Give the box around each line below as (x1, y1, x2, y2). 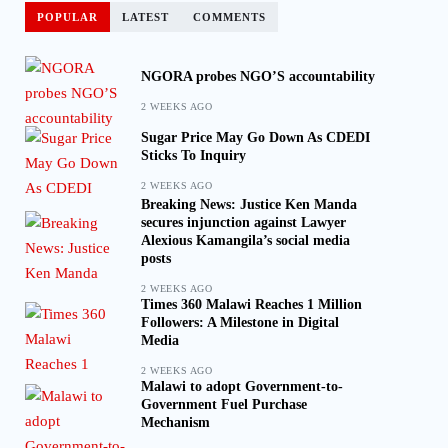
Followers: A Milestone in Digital (141, 314, 339, 330)
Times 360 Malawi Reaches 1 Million (141, 296, 362, 312)
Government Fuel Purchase (141, 396, 307, 412)
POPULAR (37, 10, 98, 23)
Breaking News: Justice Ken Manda (141, 196, 357, 212)
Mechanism (141, 414, 210, 430)
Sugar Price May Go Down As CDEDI (141, 129, 370, 145)
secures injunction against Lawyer (141, 214, 346, 230)
